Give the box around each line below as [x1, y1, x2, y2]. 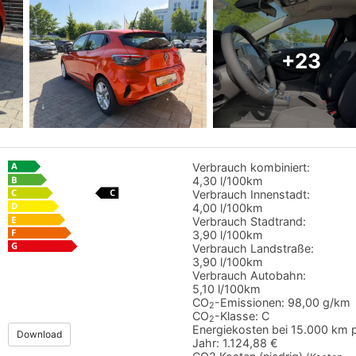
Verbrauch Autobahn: [192, 268, 306, 282]
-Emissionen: [214, 295, 284, 309]
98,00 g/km [287, 295, 350, 309]
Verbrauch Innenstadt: [192, 187, 310, 201]
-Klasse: [214, 308, 258, 323]
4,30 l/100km [192, 173, 263, 188]
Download [17, 327, 63, 340]
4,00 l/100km [192, 200, 263, 215]
